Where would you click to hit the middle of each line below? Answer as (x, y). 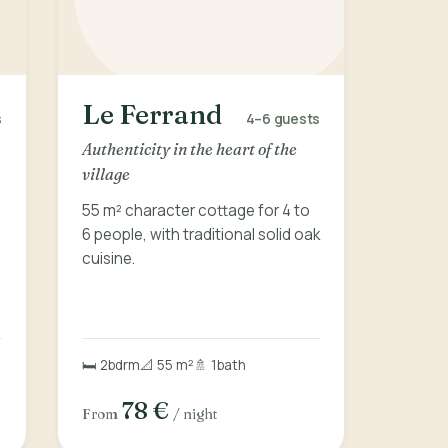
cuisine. (108, 258)
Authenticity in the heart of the (189, 148)
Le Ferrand (152, 114)
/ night (195, 413)
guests (296, 119)
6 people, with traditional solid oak (201, 234)
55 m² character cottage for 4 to (196, 210)
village (106, 173)
